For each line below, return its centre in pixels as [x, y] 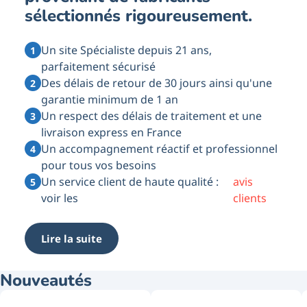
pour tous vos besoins [99, 165]
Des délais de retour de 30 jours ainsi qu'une [157, 83]
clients [249, 198]
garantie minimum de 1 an [110, 100]
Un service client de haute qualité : [130, 182]
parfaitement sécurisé [98, 67]
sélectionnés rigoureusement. [138, 16]
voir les [60, 198]
